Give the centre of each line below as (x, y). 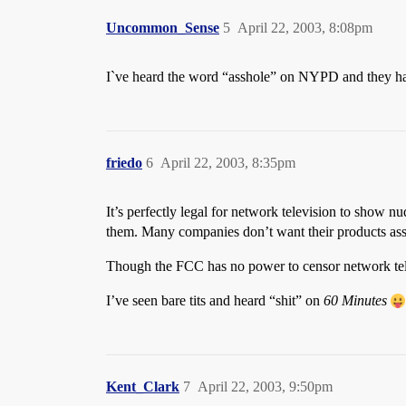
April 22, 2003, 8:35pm (228, 163)
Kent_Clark (143, 387)
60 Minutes (355, 300)
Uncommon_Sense (163, 28)
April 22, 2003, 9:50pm (265, 387)
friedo (124, 163)
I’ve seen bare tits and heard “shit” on (215, 300)
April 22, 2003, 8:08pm (305, 28)
